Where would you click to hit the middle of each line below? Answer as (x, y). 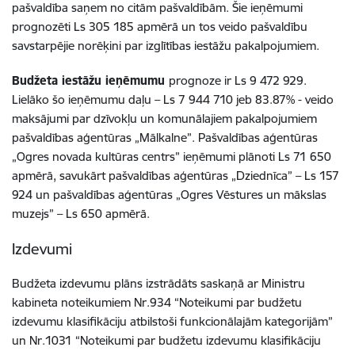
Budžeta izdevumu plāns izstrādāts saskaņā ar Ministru (158, 283)
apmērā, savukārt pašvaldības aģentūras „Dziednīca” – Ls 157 (176, 176)
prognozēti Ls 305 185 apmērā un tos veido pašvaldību (160, 27)
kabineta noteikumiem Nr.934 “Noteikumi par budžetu (157, 302)
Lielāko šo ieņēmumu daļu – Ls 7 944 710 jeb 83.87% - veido (173, 99)
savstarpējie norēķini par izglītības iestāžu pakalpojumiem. (166, 46)
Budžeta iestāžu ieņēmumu (90, 80)
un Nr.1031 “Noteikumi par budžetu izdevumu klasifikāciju (166, 340)
